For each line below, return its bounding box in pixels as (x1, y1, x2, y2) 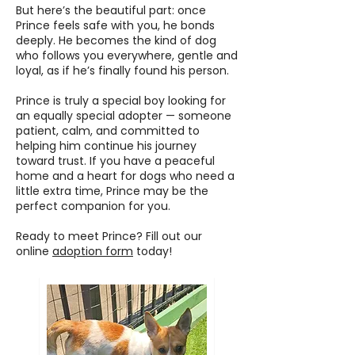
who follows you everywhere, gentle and (16, 48, 238, 63)
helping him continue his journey (16, 138, 197, 154)
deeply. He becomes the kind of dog (16, 32, 216, 48)
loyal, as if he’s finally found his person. (16, 63, 229, 78)
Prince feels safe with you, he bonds (16, 17, 215, 33)
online (16, 243, 52, 259)
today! (133, 243, 172, 259)
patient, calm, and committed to (16, 123, 200, 139)
